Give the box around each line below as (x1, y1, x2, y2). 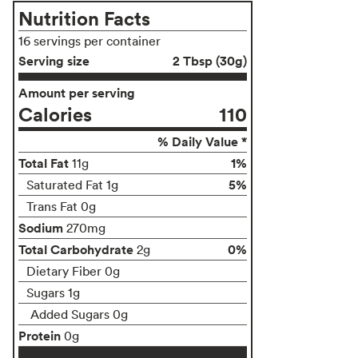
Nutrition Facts (18, 5, 150, 30)
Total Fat (18, 153, 69, 172)
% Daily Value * (157, 132, 247, 150)
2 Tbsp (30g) (173, 51, 247, 70)
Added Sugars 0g (30, 305, 128, 322)
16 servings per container (18, 32, 161, 49)
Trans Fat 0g (26, 197, 96, 214)
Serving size (18, 51, 89, 70)
